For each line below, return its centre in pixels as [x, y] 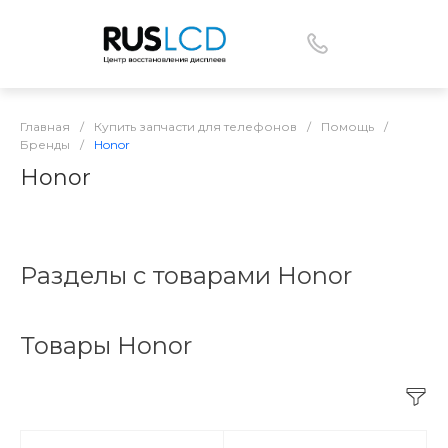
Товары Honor [106, 345]
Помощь [347, 126]
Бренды [45, 144]
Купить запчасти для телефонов [195, 126]
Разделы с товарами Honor [186, 275]
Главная [45, 126]
